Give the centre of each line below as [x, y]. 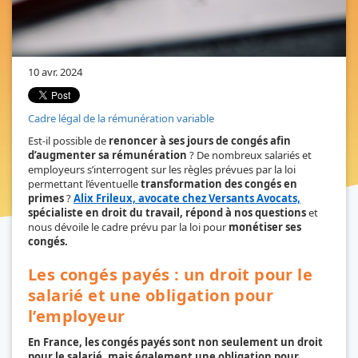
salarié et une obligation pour [151, 295]
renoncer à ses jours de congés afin [200, 140]
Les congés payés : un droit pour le [170, 274]
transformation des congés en [219, 183]
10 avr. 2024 [55, 72]
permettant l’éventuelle [84, 183]
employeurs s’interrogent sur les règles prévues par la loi [162, 169]
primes [46, 198]
